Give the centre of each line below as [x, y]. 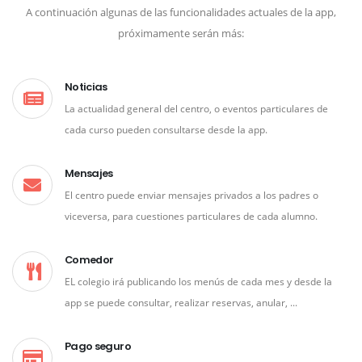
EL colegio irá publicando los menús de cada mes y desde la [198, 281]
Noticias [86, 86]
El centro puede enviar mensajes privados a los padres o [192, 194]
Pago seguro [98, 346]
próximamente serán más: [181, 33]
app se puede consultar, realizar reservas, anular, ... [181, 302]
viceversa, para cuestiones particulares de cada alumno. [191, 215]
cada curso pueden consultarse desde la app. [166, 129]
